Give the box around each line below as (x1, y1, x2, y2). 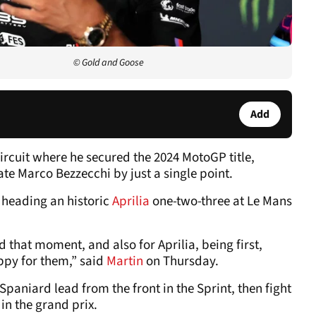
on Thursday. (143, 251, 219, 271)
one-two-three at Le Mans (152, 191, 292, 211)
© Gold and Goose (73, 55, 144, 70)
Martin (104, 251, 143, 271)
